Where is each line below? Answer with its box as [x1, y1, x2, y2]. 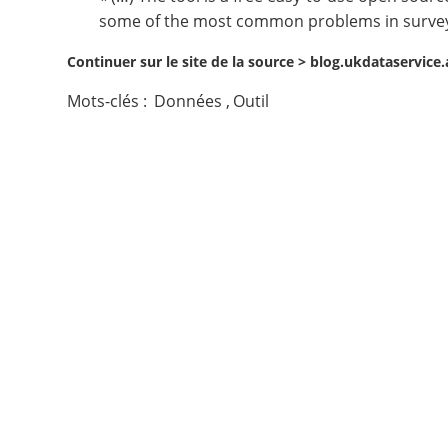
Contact [25, 20, 94, 48]
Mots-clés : [67, 90, 152, 112]
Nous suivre [25, 83, 131, 111]
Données [154, 90, 223, 112]
